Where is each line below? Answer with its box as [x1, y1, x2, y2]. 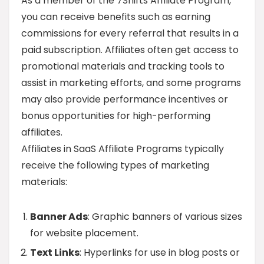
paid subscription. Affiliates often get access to [21, 43, 239, 57]
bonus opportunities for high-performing [21, 109, 210, 123]
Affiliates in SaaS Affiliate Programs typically [21, 142, 224, 156]
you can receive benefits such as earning [21, 10, 210, 24]
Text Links [30, 246, 80, 259]
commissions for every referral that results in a [21, 27, 239, 40]
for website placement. [30, 226, 138, 240]
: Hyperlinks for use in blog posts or [80, 246, 240, 259]
